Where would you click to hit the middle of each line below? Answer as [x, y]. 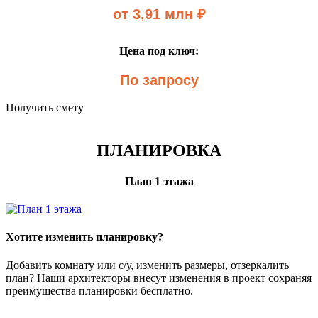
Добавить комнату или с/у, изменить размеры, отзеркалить [147, 265]
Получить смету [45, 107]
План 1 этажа [159, 181]
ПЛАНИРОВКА [159, 150]
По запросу [159, 80]
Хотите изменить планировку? [84, 237]
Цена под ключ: [159, 50]
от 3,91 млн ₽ [159, 14]
